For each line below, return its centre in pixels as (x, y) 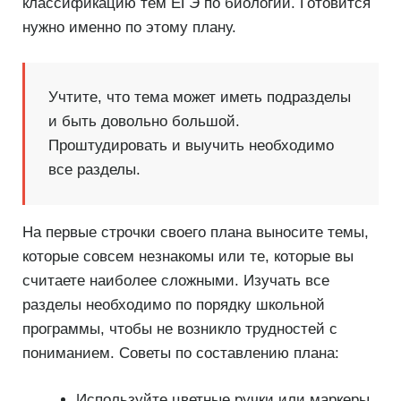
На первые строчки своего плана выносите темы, (196, 232)
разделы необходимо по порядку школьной (174, 304)
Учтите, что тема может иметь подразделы (199, 98)
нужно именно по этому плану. (129, 28)
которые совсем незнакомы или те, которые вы (188, 256)
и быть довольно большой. (144, 122)
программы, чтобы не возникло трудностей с (180, 328)
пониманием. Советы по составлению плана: (181, 353)
